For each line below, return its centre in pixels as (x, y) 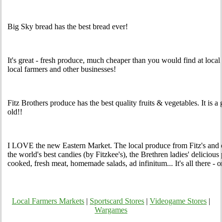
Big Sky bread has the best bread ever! (68, 27)
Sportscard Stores (117, 201)
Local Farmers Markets (48, 201)
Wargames (111, 210)
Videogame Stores (178, 201)
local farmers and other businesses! (62, 69)
